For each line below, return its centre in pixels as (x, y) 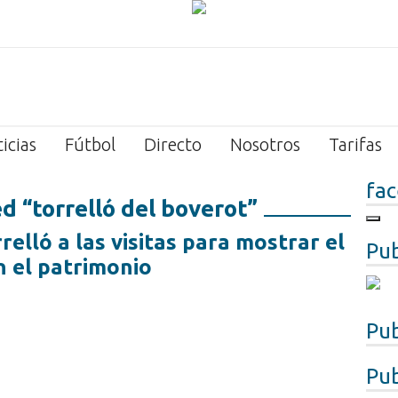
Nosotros (265, 144)
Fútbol (90, 144)
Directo (173, 144)
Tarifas (355, 144)
